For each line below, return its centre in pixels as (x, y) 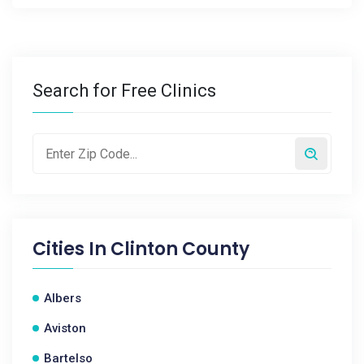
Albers (63, 298)
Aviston (65, 328)
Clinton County (180, 249)
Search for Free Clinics (124, 91)
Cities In (71, 249)
